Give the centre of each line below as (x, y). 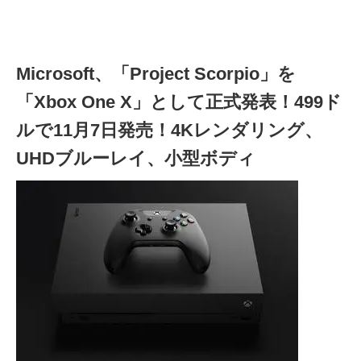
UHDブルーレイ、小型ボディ (136, 158)
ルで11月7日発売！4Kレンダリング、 (169, 130)
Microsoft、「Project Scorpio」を (156, 74)
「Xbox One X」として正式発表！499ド (179, 102)
